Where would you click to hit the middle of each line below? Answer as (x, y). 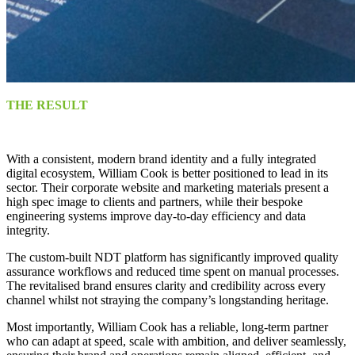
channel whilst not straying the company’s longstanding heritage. (168, 300)
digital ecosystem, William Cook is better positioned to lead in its (167, 173)
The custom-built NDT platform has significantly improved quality (172, 257)
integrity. (28, 230)
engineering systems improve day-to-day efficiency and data (156, 216)
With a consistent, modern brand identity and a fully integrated (161, 158)
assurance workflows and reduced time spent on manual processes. (173, 271)
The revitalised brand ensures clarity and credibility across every (166, 285)
